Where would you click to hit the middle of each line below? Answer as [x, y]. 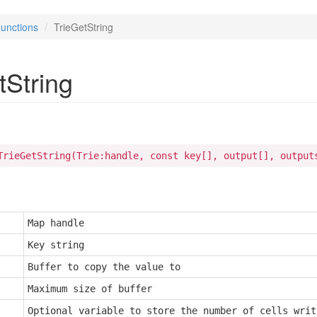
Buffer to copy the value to [104, 267]
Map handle [56, 223]
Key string [56, 245]
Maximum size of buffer [90, 289]
